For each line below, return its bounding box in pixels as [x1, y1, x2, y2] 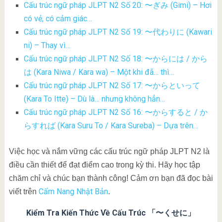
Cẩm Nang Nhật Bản [38, 187, 108, 197]
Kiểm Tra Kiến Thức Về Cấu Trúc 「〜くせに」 [26, 208, 196, 218]
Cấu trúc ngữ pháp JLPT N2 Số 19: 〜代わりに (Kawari [23, 27, 212, 37]
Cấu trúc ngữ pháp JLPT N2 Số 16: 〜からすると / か [23, 108, 208, 117]
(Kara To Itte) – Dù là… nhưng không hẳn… [23, 94, 165, 104]
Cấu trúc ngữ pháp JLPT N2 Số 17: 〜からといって [23, 81, 200, 91]
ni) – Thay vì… [23, 41, 70, 51]
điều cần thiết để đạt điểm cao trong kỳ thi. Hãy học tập [8, 161, 200, 169]
